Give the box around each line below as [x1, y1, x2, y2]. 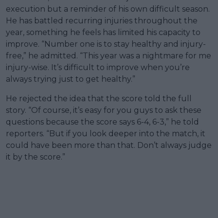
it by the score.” [6, 152, 65, 162]
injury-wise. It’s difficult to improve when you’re [6, 62, 190, 72]
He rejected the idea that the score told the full [6, 93, 192, 103]
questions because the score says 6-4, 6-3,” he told [6, 117, 199, 127]
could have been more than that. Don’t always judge [6, 140, 212, 150]
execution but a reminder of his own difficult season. [6, 4, 210, 14]
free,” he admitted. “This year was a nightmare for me [6, 51, 211, 60]
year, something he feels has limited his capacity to [6, 27, 200, 37]
